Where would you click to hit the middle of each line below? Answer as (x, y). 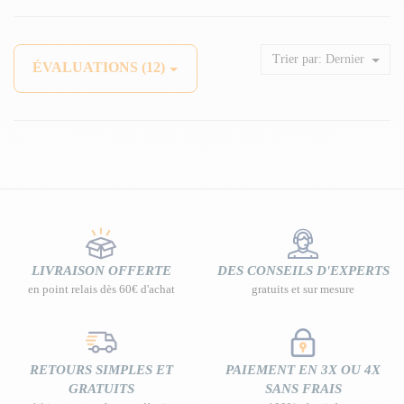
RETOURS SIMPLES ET (101, 369)
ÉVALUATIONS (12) (99, 67)
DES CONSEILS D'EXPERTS (303, 270)
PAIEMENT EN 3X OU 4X (303, 369)
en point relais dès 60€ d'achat (101, 289)
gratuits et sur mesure (303, 289)
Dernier (344, 60)
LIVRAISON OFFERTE (101, 270)
